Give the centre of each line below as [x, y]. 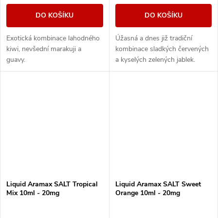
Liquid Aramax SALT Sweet [158, 184]
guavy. [17, 60]
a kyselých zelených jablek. [155, 60]
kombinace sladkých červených [162, 49]
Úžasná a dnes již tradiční [154, 38]
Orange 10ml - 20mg [147, 193]
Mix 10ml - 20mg [33, 193]
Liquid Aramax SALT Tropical [52, 184]
